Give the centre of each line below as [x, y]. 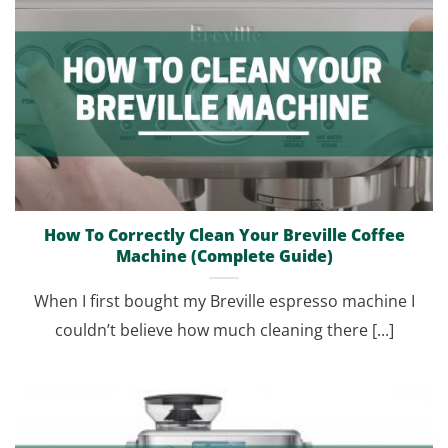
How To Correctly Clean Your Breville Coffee [224, 235]
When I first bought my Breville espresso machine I [224, 301]
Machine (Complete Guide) [224, 256]
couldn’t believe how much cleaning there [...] [224, 330]
